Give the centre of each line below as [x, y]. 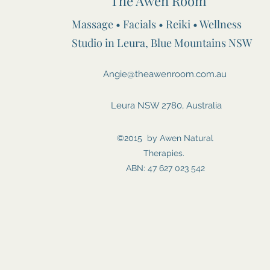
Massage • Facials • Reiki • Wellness [157, 24]
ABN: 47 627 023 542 [165, 168]
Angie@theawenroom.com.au [165, 74]
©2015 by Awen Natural [165, 138]
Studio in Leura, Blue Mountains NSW [162, 43]
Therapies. [165, 153]
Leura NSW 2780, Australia [165, 106]
